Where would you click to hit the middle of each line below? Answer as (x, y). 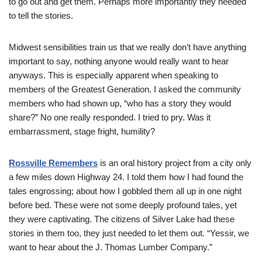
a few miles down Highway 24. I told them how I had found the (126, 177)
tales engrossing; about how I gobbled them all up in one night (125, 191)
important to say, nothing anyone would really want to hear (119, 61)
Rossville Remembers (53, 163)
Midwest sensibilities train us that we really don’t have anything (127, 47)
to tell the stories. (41, 16)
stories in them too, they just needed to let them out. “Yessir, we (129, 233)
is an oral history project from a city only (175, 163)
